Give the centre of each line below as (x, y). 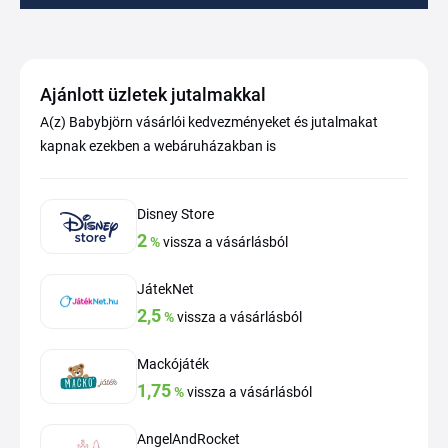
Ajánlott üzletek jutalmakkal (153, 94)
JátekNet (165, 289)
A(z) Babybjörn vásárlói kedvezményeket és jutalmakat (209, 122)
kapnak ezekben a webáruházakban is (158, 146)
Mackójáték (173, 364)
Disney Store (175, 214)
